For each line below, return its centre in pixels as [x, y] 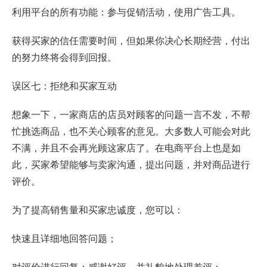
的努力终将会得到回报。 [64, 57]
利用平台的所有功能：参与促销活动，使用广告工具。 [126, 12]
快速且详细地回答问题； [64, 238]
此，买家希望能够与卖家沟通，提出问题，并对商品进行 [131, 164]
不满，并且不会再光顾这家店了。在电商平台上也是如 [126, 148]
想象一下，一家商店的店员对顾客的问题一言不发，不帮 [131, 114]
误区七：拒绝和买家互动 [64, 86]
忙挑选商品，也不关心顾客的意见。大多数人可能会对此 [131, 131]
